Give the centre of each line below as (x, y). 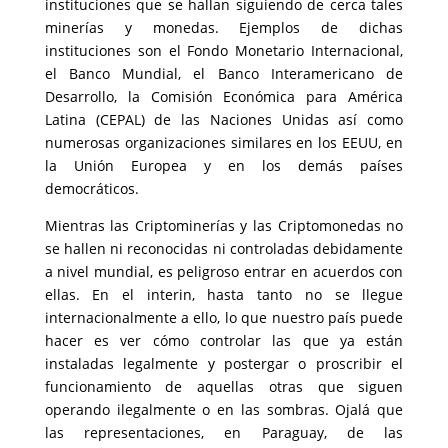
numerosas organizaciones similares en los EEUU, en (224, 142)
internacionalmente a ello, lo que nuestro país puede (224, 317)
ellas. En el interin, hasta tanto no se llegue (224, 294)
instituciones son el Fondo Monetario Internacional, (224, 50)
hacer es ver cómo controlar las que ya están (224, 340)
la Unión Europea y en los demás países (224, 165)
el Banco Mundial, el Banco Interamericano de (224, 73)
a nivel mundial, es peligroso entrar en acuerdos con (224, 271)
